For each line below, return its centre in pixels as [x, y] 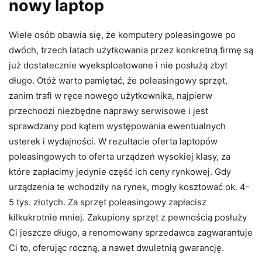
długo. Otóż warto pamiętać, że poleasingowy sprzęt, [118, 80]
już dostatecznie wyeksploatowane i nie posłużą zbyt [118, 65]
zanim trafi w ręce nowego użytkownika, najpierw [111, 95]
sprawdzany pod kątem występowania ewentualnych [117, 126]
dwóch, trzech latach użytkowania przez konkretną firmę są [131, 50]
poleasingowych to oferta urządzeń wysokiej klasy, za [120, 156]
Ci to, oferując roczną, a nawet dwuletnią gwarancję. [116, 247]
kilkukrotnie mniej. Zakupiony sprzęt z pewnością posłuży [128, 217]
